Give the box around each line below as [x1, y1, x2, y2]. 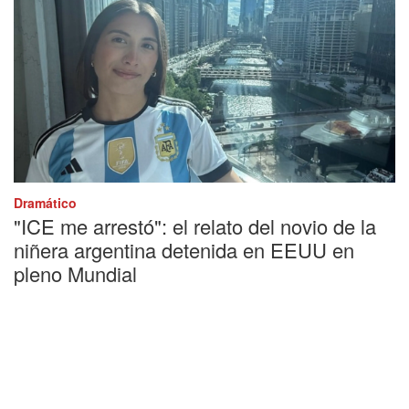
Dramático [14, 193, 77, 212]
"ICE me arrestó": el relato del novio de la [14, 211, 376, 240]
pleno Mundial [14, 258, 137, 288]
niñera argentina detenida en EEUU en [14, 235, 354, 264]
